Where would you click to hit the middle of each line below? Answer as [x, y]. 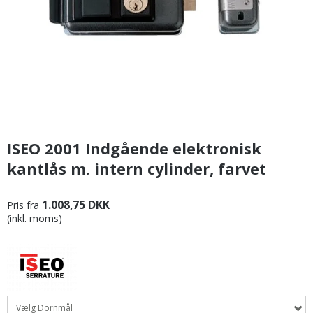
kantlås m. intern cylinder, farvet [137, 168]
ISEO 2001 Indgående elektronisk [134, 148]
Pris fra [23, 205]
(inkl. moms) [35, 219]
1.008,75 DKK [76, 205]
